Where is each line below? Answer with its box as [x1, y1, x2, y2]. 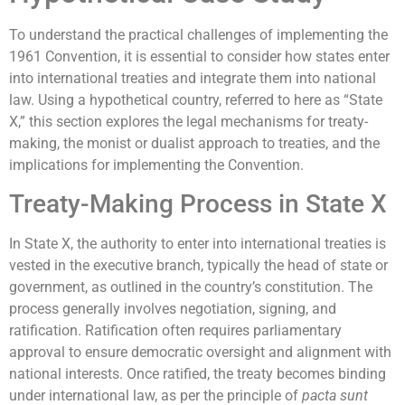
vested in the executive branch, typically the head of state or [9, 257, 388, 275]
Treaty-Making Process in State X [9, 189, 387, 220]
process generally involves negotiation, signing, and [9, 300, 336, 318]
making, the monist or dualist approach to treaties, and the [9, 134, 380, 152]
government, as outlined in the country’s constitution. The [9, 278, 372, 297]
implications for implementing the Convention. [9, 155, 304, 174]
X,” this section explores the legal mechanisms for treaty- [9, 112, 368, 130]
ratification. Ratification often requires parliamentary [9, 322, 342, 340]
